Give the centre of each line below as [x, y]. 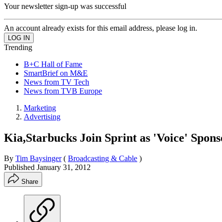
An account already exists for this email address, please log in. [101, 28]
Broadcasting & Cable [103, 159]
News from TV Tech [56, 82]
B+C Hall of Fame [53, 64]
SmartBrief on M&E [56, 73]
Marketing [40, 108]
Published [20, 167]
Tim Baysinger [38, 159]
